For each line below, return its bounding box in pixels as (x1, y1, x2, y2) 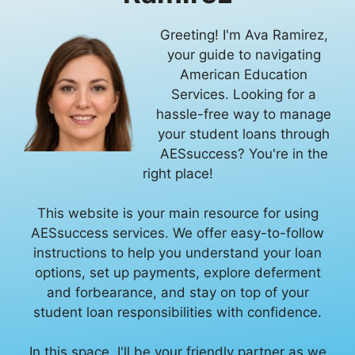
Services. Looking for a (171, 86, 316, 103)
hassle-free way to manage (156, 106, 331, 123)
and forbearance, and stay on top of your (46, 284, 309, 301)
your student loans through (158, 126, 330, 143)
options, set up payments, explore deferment (34, 265, 321, 281)
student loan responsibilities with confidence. (33, 304, 322, 321)
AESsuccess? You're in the (159, 146, 328, 162)
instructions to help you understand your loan (33, 245, 322, 261)
